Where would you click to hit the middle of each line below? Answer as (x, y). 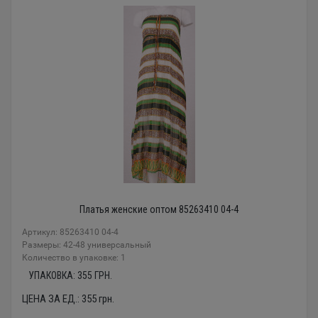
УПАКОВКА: (53, 275)
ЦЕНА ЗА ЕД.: (52, 299)
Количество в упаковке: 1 (74, 258)
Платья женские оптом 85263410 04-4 (159, 209)
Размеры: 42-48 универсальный (87, 245)
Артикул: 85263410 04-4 (70, 232)
